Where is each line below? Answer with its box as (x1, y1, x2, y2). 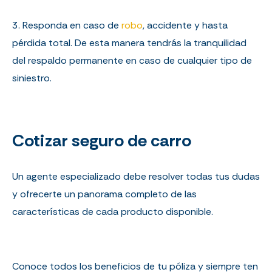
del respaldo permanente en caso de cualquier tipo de (12, 53, 252, 67)
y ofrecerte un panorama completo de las (12, 187, 197, 200)
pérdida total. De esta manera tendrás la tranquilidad (12, 36, 246, 49)
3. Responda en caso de (12, 18, 121, 32)
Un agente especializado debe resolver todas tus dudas (12, 169, 260, 183)
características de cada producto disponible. (12, 205, 213, 218)
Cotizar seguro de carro (12, 129, 191, 152)
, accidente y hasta (143, 18, 228, 32)
